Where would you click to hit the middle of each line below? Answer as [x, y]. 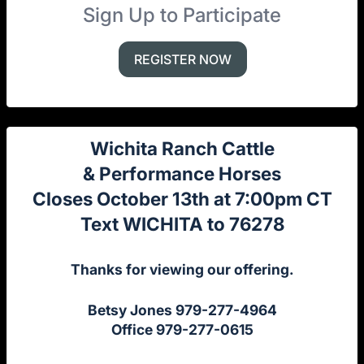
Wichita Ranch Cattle [182, 149]
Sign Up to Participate [182, 15]
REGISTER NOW [183, 60]
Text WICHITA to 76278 [182, 224]
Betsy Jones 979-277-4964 [182, 310]
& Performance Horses [182, 174]
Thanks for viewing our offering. [182, 270]
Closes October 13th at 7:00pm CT [182, 199]
